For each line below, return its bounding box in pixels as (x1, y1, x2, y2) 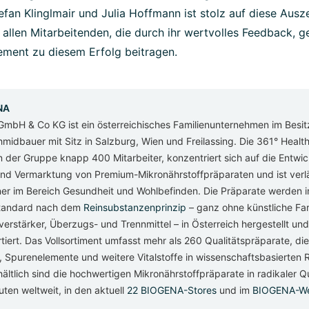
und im (217, 283, 252, 296)
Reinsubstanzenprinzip (83, 201, 186, 213)
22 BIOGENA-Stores (127, 283, 217, 296)
